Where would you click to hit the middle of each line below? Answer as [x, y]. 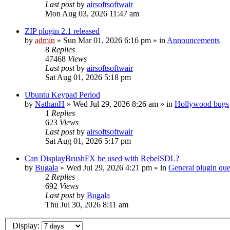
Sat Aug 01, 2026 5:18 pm [88, 77]
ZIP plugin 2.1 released [62, 31]
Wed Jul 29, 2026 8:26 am [116, 104]
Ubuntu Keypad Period [62, 94]
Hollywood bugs [202, 104]
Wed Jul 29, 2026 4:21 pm [109, 167]
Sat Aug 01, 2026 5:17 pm [88, 141]
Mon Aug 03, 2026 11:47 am [92, 13]
